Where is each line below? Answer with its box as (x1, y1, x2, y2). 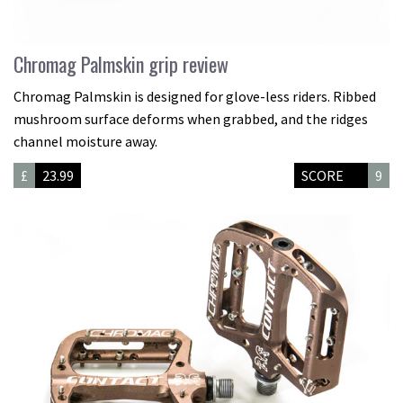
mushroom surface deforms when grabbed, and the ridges (13, 110, 368, 129)
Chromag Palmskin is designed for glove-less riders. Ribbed (13, 87, 376, 106)
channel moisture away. (13, 132, 157, 151)
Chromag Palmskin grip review (13, 49, 228, 79)
